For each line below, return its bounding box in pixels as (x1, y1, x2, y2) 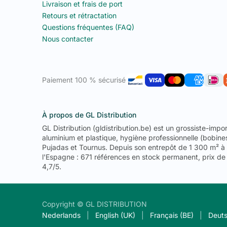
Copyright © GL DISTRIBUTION (42, 200, 147, 209)
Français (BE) (149, 211, 194, 220)
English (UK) (95, 211, 135, 220)
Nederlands (42, 211, 81, 220)
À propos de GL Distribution (42, 110, 136, 119)
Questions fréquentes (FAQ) (42, 22, 134, 31)
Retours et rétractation (42, 11, 117, 20)
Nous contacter (42, 34, 93, 43)
